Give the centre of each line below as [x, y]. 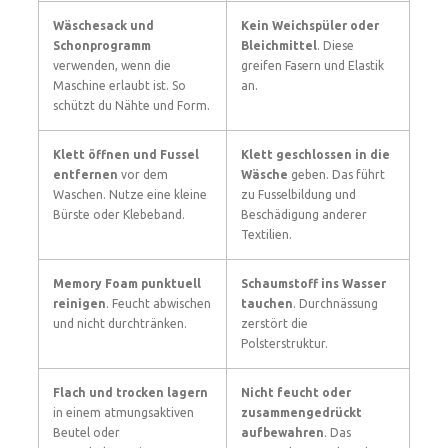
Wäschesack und [103, 25]
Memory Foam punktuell [127, 283]
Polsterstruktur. [284, 343]
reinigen [79, 303]
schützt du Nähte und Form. [131, 105]
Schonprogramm [102, 45]
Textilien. [266, 234]
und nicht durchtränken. [120, 323]
